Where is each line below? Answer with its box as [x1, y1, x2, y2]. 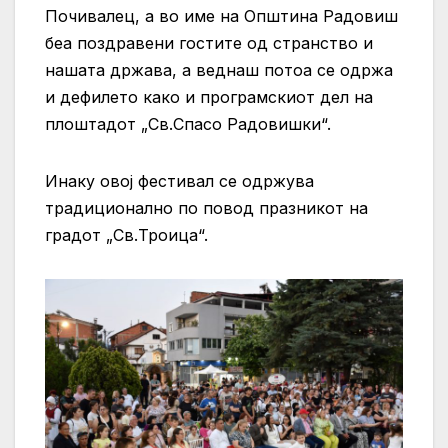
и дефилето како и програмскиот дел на [45, 86, 373, 107]
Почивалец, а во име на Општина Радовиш [45, 5, 398, 26]
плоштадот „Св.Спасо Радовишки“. [45, 113, 331, 134]
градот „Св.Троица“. [45, 224, 208, 245]
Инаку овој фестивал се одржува [45, 170, 314, 191]
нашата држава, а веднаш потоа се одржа [45, 59, 393, 80]
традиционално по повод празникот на [45, 197, 368, 218]
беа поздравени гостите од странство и [45, 32, 373, 53]
